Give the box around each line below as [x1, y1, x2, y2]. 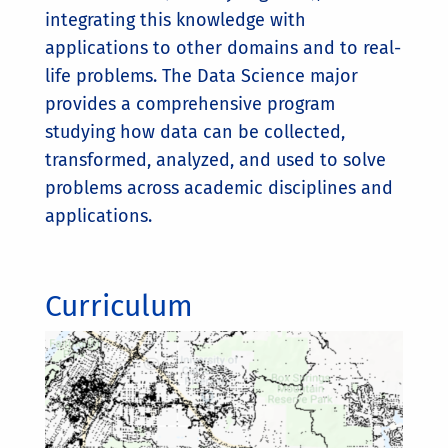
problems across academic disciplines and [45, 177, 393, 200]
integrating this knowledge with [45, 9, 306, 32]
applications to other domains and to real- [45, 37, 401, 60]
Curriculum [45, 288, 193, 325]
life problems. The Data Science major [45, 65, 358, 88]
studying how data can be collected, [45, 121, 345, 144]
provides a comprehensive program [45, 93, 335, 116]
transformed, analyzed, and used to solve [45, 149, 386, 172]
